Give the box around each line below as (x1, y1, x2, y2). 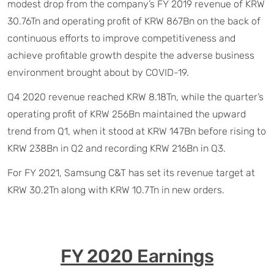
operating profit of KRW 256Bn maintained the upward (7, 108, 246, 120)
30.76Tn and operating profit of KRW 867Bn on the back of (7, 15, 261, 27)
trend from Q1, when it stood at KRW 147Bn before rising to (7, 125, 266, 137)
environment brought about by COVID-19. (7, 66, 189, 78)
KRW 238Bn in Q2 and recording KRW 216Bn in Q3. (7, 142, 226, 154)
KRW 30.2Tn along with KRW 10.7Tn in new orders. (7, 183, 224, 196)
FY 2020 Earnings (61, 245, 213, 267)
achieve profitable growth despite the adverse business (7, 49, 254, 61)
